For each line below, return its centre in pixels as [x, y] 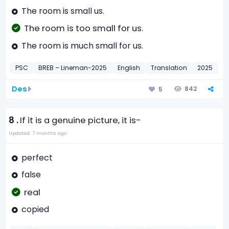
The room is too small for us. [83, 29]
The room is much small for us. [82, 45]
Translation [169, 68]
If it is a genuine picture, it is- [81, 121]
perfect [37, 157]
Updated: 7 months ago [37, 133]
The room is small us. [63, 11]
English [129, 68]
